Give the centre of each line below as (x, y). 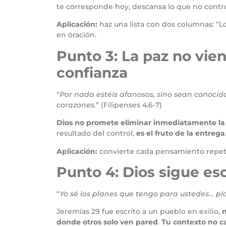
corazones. (76, 105)
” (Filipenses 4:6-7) (129, 105)
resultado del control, (96, 133)
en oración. (76, 35)
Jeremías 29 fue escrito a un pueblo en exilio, (139, 212)
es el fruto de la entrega (181, 133)
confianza (92, 72)
